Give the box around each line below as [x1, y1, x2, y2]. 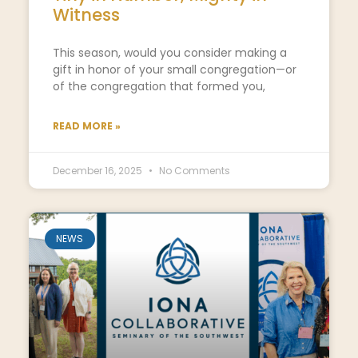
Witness [52, 2, 120, 26]
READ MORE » [52, 118, 121, 133]
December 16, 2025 [52, 163, 145, 177]
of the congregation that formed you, [52, 78, 265, 94]
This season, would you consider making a [52, 44, 287, 61]
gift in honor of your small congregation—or [52, 61, 296, 78]
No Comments [156, 163, 230, 177]
